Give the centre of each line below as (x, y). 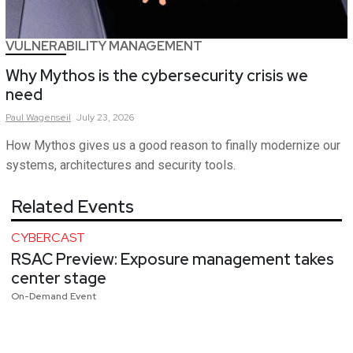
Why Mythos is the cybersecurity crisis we (157, 75)
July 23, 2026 (105, 117)
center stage (59, 278)
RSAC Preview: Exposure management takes (173, 259)
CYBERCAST (48, 237)
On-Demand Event (54, 296)
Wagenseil (48, 117)
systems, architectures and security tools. (121, 165)
